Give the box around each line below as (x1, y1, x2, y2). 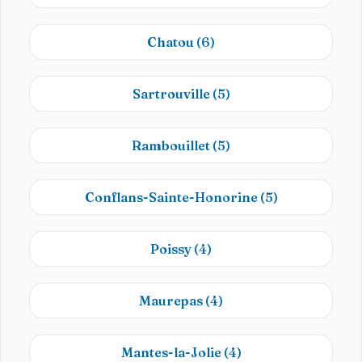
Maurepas (139, 293, 205, 309)
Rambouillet (132, 137, 213, 154)
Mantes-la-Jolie (120, 344, 224, 360)
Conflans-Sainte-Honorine (84, 189, 260, 205)
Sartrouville (132, 86, 213, 102)
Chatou (147, 34, 196, 50)
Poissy (150, 241, 194, 257)
